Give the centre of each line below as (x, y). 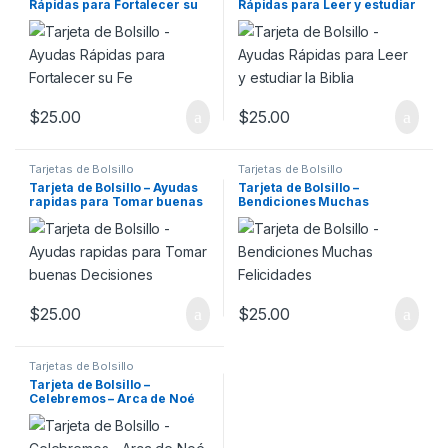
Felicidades (274, 216)
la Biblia (263, 19)
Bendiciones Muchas (303, 202)
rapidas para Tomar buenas (116, 202)
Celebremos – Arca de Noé (112, 398)
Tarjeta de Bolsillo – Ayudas (114, 188)
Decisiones (64, 216)
